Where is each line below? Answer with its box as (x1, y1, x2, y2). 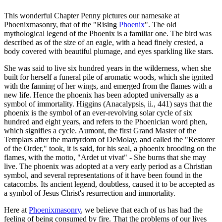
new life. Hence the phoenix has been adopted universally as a (4, 90, 198, 99)
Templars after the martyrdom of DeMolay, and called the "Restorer (4, 135, 215, 144)
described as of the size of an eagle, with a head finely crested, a (4, 38, 203, 47)
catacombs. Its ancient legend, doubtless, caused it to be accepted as (4, 179, 215, 188)
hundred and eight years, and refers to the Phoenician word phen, (4, 117, 207, 126)
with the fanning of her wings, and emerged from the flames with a (4, 81, 212, 90)
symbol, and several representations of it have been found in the (4, 170, 202, 179)
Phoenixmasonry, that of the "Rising (4, 20, 119, 29)
